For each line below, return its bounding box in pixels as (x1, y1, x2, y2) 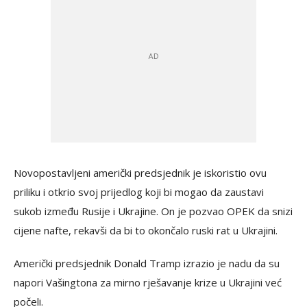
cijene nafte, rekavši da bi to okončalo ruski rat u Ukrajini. (14, 223, 278, 238)
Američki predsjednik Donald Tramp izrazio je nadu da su (14, 256, 280, 271)
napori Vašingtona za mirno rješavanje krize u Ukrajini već (14, 275, 282, 290)
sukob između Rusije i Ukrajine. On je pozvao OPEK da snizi (14, 204, 293, 219)
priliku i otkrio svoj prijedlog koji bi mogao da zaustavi (14, 185, 264, 199)
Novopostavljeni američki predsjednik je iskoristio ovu (14, 166, 267, 180)
